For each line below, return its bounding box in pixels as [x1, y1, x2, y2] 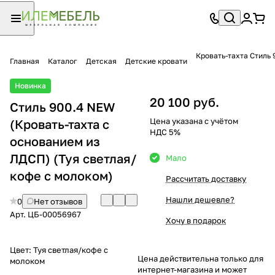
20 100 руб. [150, 94, 219, 109]
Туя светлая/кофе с [33, 244, 108, 255]
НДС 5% [150, 126, 180, 137]
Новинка [15, 80, 46, 90]
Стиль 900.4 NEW [10, 99, 115, 114]
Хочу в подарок [166, 215, 226, 225]
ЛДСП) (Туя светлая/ [10, 150, 137, 166]
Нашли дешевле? [166, 194, 234, 204]
